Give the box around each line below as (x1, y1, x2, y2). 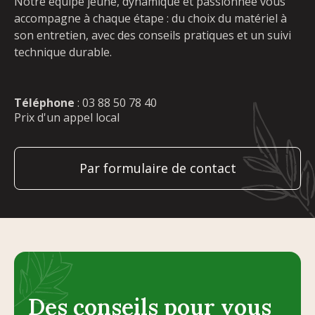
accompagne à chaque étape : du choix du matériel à (14, 10, 287, 26)
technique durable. (14, 44, 112, 60)
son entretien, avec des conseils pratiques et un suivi (14, 27, 291, 43)
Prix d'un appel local (14, 109, 120, 125)
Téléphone (14, 94, 75, 110)
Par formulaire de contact (79, 159, 236, 176)
